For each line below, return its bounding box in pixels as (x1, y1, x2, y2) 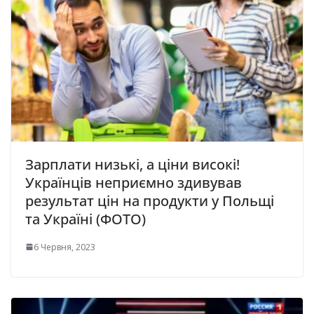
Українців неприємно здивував (25, 172, 242, 192)
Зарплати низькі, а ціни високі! (25, 154, 240, 174)
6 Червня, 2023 (34, 240, 95, 253)
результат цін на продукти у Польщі (25, 191, 274, 210)
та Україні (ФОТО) (25, 209, 146, 228)
